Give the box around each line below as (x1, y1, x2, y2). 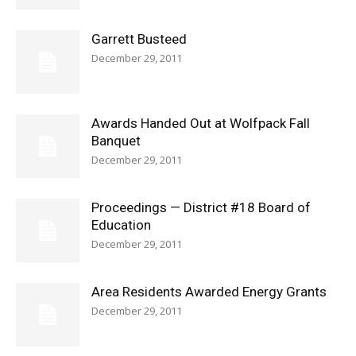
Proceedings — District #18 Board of (91, 199, 311, 215)
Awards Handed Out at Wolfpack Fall (91, 115, 310, 131)
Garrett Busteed (91, 31, 187, 47)
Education (91, 217, 151, 233)
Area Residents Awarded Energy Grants (91, 284, 327, 300)
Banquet (91, 133, 141, 149)
